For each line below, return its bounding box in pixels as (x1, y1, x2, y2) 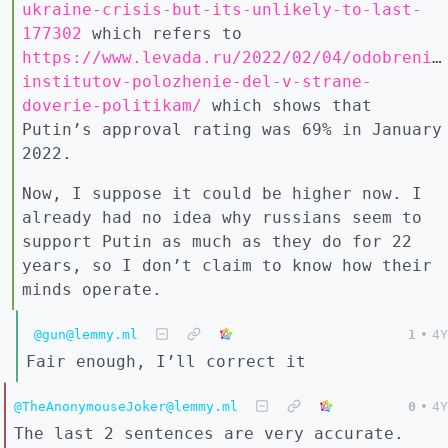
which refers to (82, 24, 242, 44)
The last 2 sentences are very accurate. (14, 424, 404, 444)
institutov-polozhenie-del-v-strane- (22, 72, 372, 92)
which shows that (202, 96, 372, 116)
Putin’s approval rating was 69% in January (22, 120, 442, 140)
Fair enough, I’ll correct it (26, 352, 306, 372)
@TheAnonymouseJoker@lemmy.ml (14, 399, 238, 415)
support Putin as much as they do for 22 (22, 232, 412, 252)
